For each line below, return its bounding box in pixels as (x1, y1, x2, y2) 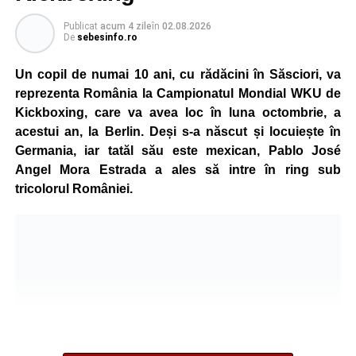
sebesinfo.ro (76, 31, 137, 43)
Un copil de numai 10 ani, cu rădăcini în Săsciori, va (14, 67, 342, 81)
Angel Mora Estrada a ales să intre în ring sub (14, 162, 342, 176)
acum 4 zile (99, 20, 152, 32)
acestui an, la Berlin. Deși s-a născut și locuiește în (14, 124, 342, 138)
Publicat (63, 20, 98, 32)
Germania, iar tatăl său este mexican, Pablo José (14, 143, 342, 157)
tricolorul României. (14, 181, 133, 195)
